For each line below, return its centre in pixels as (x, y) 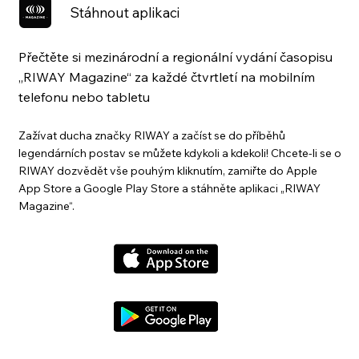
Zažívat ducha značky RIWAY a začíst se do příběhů (151, 135)
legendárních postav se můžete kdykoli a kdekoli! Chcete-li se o (179, 153)
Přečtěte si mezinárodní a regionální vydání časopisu (175, 57)
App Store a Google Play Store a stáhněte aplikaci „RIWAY (169, 188)
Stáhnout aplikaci (125, 12)
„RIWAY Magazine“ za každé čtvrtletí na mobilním (166, 77)
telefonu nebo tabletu (84, 97)
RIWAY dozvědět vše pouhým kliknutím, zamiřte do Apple (167, 170)
